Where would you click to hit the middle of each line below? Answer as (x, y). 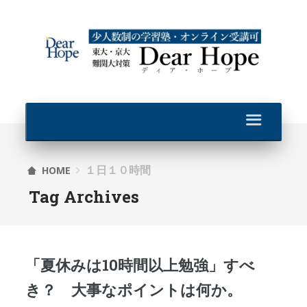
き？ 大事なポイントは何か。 (133, 290)
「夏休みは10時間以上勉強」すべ (140, 265)
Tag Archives (84, 197)
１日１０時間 (118, 170)
